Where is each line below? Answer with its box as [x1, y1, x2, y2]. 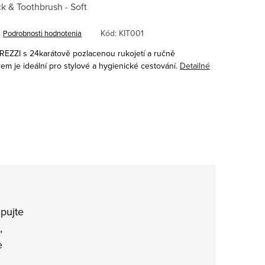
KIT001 [119, 27, 144, 39]
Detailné [180, 59, 210, 72]
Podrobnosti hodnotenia [3, 27, 82, 38]
